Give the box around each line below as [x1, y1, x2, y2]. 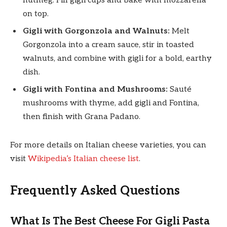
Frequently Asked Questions [10, 183, 180, 199]
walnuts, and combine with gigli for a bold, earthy [23, 54, 212, 64]
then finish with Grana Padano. [23, 112, 140, 122]
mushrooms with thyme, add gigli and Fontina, [23, 98, 199, 108]
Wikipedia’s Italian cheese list [28, 154, 139, 164]
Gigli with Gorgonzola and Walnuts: [23, 26, 170, 36]
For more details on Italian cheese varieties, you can [10, 140, 206, 150]
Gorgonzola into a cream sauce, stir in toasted [23, 40, 194, 50]
